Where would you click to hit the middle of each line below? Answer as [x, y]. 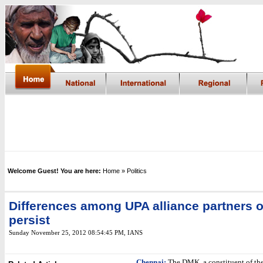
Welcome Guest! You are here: [54, 171]
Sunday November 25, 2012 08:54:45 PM [66, 233]
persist [29, 220]
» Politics [134, 171]
